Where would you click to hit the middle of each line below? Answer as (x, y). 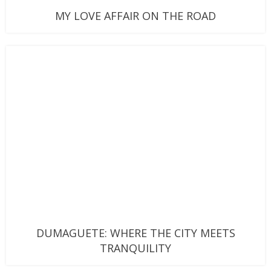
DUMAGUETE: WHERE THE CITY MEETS (135, 233)
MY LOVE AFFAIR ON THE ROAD (135, 16)
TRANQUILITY (135, 248)
